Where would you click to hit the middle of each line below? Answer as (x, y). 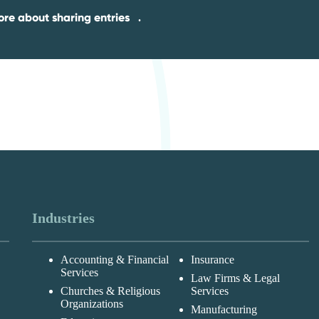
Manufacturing (224, 310)
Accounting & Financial (114, 260)
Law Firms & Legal (235, 278)
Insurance (212, 260)
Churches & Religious (110, 291)
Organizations (91, 304)
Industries (63, 218)
